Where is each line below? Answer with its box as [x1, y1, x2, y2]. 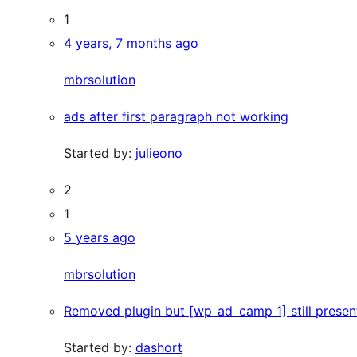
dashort [135, 339, 182, 355]
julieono [135, 145, 182, 161]
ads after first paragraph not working [64, 108, 288, 124]
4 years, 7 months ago [64, 35, 198, 51]
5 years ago [64, 229, 135, 245]
